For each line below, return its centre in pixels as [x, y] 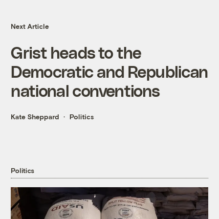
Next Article [30, 26]
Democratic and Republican [109, 71]
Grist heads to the [76, 52]
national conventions [85, 90]
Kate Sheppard [35, 117]
